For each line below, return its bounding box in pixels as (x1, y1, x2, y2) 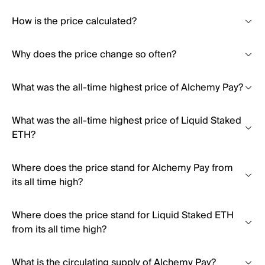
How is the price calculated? (12, 13, 137, 30)
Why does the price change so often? (12, 46, 176, 63)
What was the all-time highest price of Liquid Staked (12, 112, 241, 129)
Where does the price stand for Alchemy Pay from (12, 160, 233, 176)
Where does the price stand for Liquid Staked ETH (12, 207, 234, 224)
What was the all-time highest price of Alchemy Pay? (12, 79, 243, 96)
